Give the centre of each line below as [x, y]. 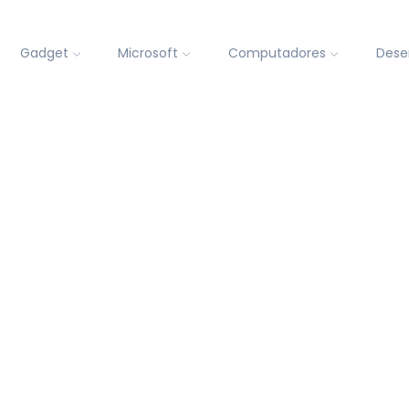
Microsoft [148, 53]
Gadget [44, 53]
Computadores [278, 53]
